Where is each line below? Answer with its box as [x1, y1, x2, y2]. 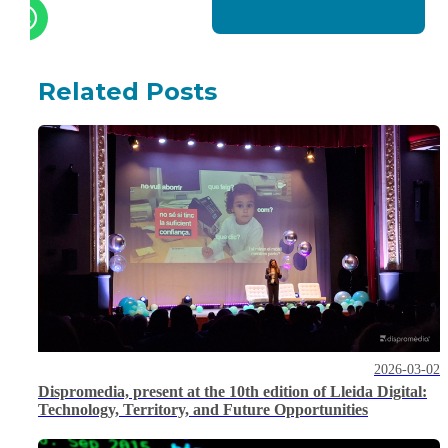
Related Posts [38, 77, 217, 107]
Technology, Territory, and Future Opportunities [38, 400, 368, 418]
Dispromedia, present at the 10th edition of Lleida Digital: [38, 382, 427, 400]
